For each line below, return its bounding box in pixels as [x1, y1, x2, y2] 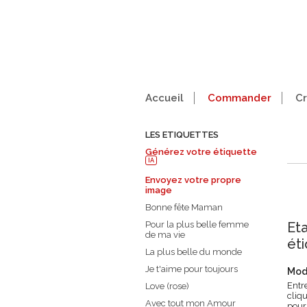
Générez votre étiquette [145, 147, 257, 157]
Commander [208, 92, 271, 104]
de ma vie [145, 230, 185, 241]
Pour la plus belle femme [145, 219, 249, 230]
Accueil [145, 92, 184, 104]
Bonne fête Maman [145, 202, 223, 213]
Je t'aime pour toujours [145, 264, 238, 275]
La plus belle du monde [145, 247, 242, 258]
